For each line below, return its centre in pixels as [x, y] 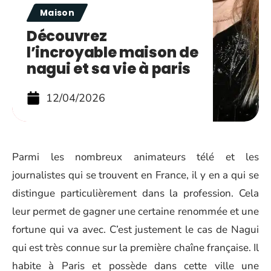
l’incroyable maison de [113, 52]
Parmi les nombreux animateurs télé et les [135, 157]
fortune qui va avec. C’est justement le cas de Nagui [135, 230]
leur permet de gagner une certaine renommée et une [135, 211]
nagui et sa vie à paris [109, 69]
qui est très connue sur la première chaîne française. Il [135, 248]
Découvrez [67, 36]
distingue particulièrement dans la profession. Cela [135, 193]
